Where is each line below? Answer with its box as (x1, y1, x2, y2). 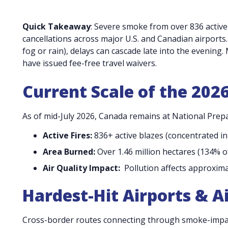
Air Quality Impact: (43, 162, 120, 174)
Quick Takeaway (22, 20, 91, 32)
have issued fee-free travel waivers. (22, 57, 157, 69)
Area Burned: (43, 146, 95, 157)
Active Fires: (43, 129, 92, 141)
